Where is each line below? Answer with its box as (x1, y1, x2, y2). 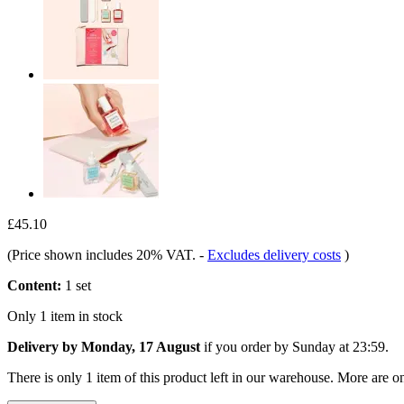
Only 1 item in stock (7, 308, 123, 324)
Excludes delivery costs (207, 246, 341, 262)
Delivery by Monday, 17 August (7, 338, 200, 354)
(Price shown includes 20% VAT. (7, 246, 199, 262)
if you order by (200, 338, 292, 354)
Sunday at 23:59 (292, 338, 385, 354)
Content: (7, 277, 61, 293)
